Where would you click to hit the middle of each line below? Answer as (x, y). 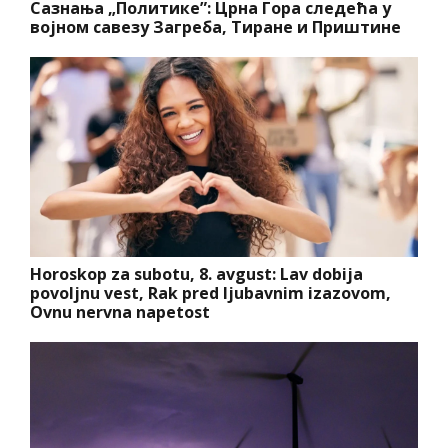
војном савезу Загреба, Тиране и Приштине (215, 27)
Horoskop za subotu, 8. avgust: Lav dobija (196, 274)
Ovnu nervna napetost (120, 312)
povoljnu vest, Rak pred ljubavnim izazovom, (210, 293)
